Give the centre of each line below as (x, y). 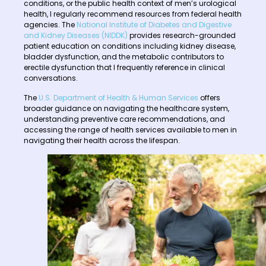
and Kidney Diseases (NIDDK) (76, 36)
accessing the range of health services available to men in (130, 129)
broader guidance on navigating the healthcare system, (126, 108)
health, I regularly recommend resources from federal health (133, 14)
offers (209, 97)
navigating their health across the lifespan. (102, 140)
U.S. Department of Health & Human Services (118, 97)
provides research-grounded (182, 36)
